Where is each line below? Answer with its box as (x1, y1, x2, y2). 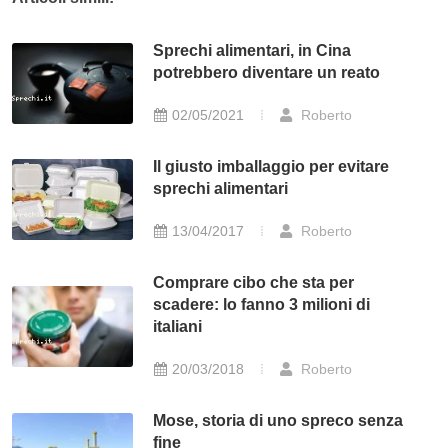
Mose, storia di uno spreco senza (153, 412, 404, 430)
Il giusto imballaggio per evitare (153, 158, 390, 176)
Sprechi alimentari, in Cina (153, 42, 352, 60)
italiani (153, 318, 203, 336)
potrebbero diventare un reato (153, 64, 381, 82)
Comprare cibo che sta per (153, 274, 355, 292)
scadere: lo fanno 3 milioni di (153, 296, 371, 314)
